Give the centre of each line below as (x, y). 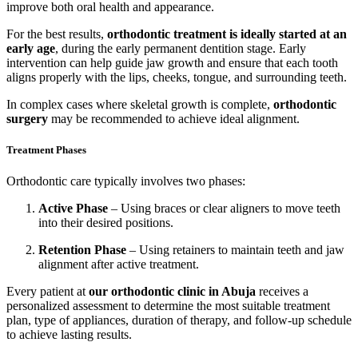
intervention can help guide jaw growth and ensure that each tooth (172, 63)
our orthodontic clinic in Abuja (172, 292)
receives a (282, 292)
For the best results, (57, 34)
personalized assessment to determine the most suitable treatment (168, 306)
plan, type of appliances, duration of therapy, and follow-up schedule (179, 320)
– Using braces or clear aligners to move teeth (224, 209)
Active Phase (73, 209)
